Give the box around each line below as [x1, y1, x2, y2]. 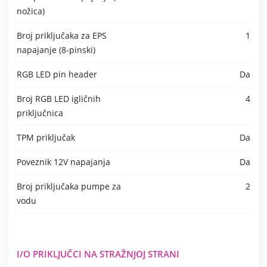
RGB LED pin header [17, 69, 97, 80]
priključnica [17, 107, 63, 119]
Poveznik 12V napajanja [17, 156, 110, 167]
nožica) [17, 5, 45, 17]
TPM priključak [17, 132, 75, 143]
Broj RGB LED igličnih [17, 93, 101, 104]
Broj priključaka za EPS [17, 30, 107, 41]
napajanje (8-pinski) [17, 44, 95, 55]
